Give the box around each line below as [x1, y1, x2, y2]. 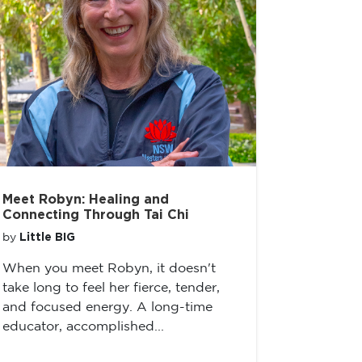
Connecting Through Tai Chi [2, 208, 189, 221]
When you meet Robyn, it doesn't [2, 263, 216, 275]
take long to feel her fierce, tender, [2, 282, 220, 294]
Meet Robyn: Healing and [2, 193, 169, 206]
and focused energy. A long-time [2, 301, 213, 314]
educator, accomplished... [2, 321, 164, 333]
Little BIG [19, 232, 75, 243]
